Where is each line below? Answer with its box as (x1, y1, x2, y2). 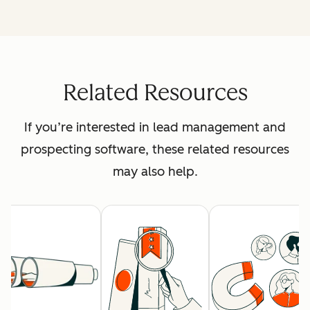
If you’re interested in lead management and (24, 120, 286, 136)
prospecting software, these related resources (21, 142, 289, 158)
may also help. (112, 164, 198, 180)
